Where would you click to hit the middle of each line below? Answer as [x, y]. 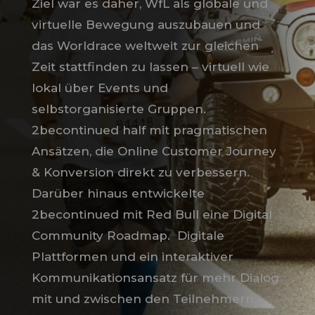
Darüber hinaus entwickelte [118, 194]
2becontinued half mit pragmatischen [149, 130]
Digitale [200, 236]
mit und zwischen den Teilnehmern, [143, 299]
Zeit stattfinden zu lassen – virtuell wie [150, 67]
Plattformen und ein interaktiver [132, 257]
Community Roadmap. [101, 236]
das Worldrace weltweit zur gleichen [145, 46]
